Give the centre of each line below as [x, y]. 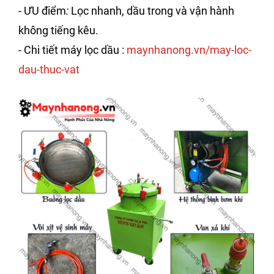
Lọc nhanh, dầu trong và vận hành [153, 11]
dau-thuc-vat [49, 70]
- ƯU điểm [42, 11]
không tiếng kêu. [58, 31]
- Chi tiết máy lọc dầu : [72, 50]
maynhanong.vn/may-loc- [189, 50]
